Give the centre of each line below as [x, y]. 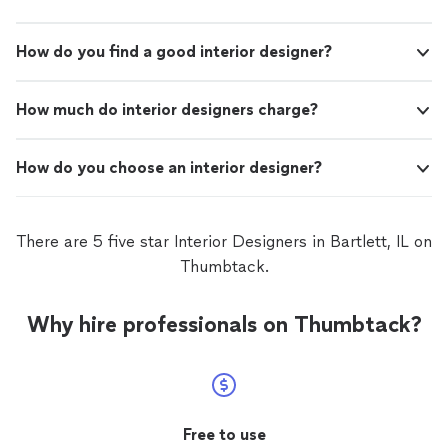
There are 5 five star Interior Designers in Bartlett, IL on [224, 242]
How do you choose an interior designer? [169, 168]
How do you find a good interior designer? [174, 52]
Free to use [224, 435]
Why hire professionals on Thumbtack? [224, 325]
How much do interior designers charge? [167, 110]
